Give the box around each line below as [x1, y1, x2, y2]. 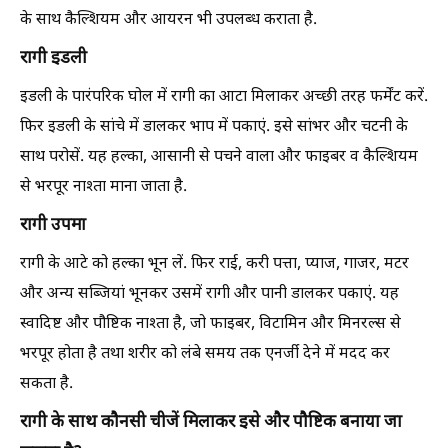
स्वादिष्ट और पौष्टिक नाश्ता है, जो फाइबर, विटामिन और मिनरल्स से [20, 314, 401, 335]
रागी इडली [20, 48, 87, 70]
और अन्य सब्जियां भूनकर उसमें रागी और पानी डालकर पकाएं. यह [20, 284, 399, 305]
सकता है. [20, 374, 73, 395]
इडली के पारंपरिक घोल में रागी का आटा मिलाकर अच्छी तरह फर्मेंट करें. [20, 87, 428, 108]
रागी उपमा [20, 215, 86, 237]
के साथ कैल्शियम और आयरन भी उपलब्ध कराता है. [20, 10, 317, 31]
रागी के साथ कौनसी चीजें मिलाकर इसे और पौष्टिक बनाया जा [20, 412, 402, 434]
